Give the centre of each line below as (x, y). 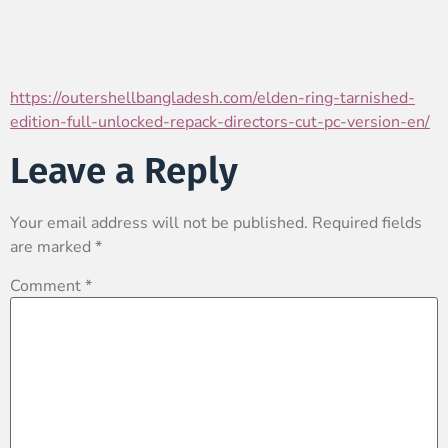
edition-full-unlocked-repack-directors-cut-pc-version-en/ (220, 122)
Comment (47, 286)
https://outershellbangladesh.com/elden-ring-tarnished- (212, 98)
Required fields (367, 222)
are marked (52, 246)
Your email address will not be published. (159, 222)
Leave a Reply (124, 170)
